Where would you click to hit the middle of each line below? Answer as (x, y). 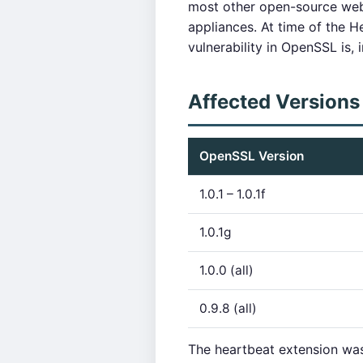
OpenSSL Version (252, 156)
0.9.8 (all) (228, 308)
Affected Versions (274, 102)
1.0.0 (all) (226, 270)
